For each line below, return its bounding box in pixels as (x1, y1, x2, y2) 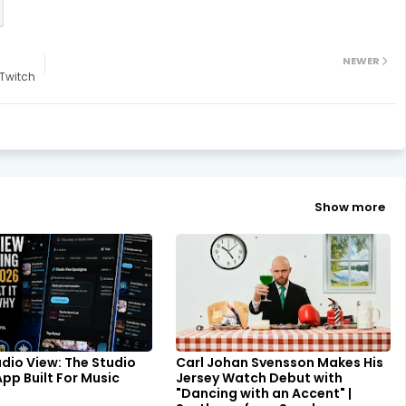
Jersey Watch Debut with (176, 369, 343, 387)
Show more (314, 198, 385, 216)
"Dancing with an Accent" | (176, 384, 353, 402)
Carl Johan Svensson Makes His (176, 353, 384, 372)
